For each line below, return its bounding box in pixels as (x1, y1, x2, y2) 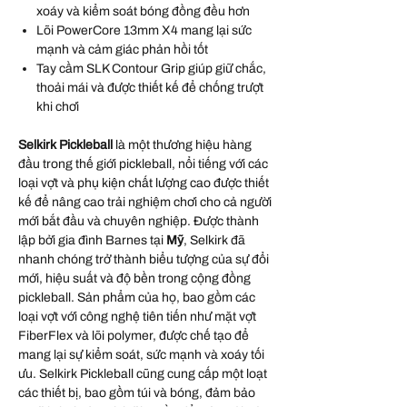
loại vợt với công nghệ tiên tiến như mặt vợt (18, 310, 256, 324)
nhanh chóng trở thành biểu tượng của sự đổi (18, 253, 269, 267)
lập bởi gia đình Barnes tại (18, 233, 166, 248)
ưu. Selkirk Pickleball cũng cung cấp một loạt (18, 367, 267, 382)
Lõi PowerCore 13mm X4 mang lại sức (36, 24, 252, 38)
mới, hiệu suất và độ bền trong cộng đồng (18, 272, 251, 286)
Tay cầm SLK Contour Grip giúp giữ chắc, (36, 62, 266, 76)
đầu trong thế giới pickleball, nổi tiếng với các (18, 157, 268, 172)
